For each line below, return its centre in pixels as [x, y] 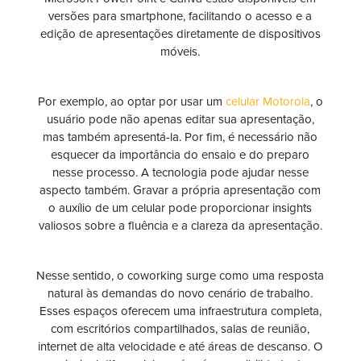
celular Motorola [268, 102]
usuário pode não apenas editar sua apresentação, [180, 120]
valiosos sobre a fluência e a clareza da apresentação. [180, 226]
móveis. [180, 52]
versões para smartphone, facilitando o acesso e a [180, 17]
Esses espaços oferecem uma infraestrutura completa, [180, 311]
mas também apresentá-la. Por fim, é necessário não [180, 137]
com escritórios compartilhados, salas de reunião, [180, 329]
